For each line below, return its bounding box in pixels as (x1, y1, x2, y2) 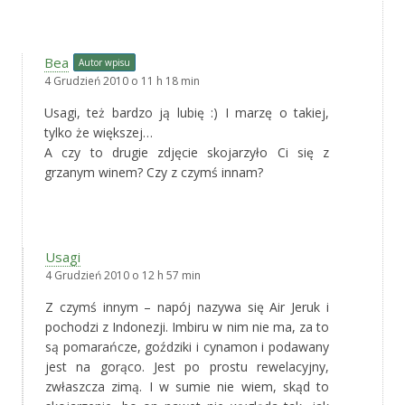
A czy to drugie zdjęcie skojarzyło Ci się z (44, 143, 329, 161)
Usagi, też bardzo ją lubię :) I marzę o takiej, (44, 103, 329, 121)
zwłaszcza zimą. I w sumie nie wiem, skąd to (45, 377, 329, 395)
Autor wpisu (79, 55, 130, 69)
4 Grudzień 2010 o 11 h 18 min (44, 72, 200, 89)
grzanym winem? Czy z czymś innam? (44, 163, 263, 181)
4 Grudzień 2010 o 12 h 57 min (45, 267, 201, 283)
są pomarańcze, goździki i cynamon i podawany (45, 337, 329, 355)
